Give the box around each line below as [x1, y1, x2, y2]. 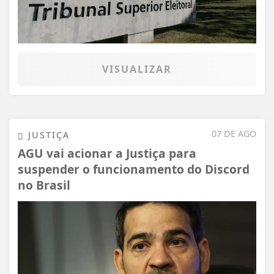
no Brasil [18, 176, 70, 193]
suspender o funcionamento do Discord [18, 160, 250, 177]
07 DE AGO [212, 127, 256, 139]
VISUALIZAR [102, 62, 172, 76]
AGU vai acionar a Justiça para [18, 144, 196, 161]
